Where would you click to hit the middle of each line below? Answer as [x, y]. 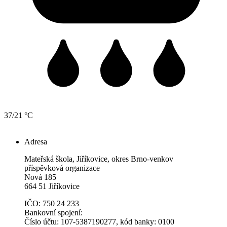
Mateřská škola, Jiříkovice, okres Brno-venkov [99, 159]
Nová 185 [40, 177]
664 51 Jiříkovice [52, 186]
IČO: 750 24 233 [52, 203]
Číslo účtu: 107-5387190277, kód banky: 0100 [99, 221]
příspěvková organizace [62, 168]
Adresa [36, 141]
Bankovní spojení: [53, 212]
